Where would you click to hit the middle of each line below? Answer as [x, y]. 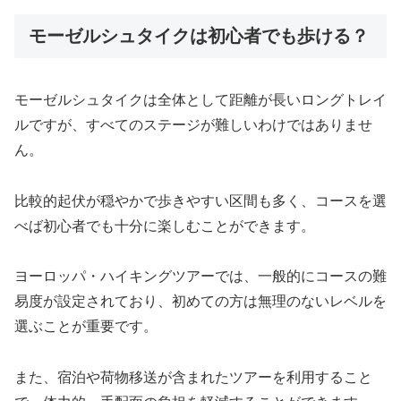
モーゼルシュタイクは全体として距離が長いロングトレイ [200, 99]
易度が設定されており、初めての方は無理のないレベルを [200, 302]
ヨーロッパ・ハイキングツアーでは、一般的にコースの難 [200, 277]
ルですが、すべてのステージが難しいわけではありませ [193, 124]
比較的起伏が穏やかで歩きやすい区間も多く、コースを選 [200, 200]
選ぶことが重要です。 [86, 327]
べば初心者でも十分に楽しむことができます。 [165, 226]
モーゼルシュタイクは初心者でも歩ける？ [199, 36]
